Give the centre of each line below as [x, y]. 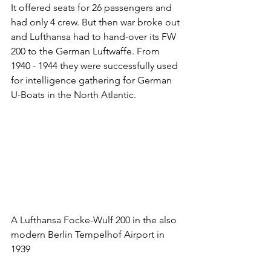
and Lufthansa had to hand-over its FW [95, 36]
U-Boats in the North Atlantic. [73, 94]
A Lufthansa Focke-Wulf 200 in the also [95, 220]
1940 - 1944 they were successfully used [96, 65]
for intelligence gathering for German [93, 80]
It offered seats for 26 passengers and [93, 7]
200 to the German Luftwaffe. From [87, 51]
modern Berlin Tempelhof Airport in [89, 235]
